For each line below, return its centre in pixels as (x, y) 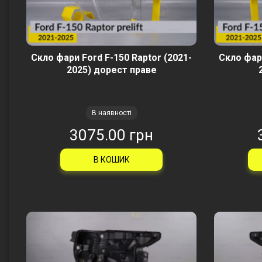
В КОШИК (111, 160)
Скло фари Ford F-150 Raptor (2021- (111, 58)
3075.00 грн (111, 135)
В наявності (111, 113)
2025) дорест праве (111, 70)
